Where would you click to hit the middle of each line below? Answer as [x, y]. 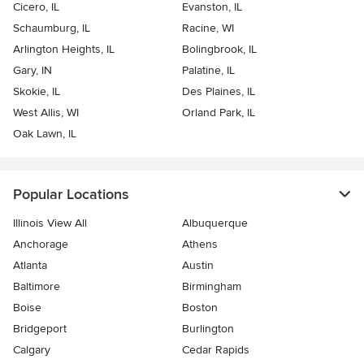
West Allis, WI [46, 112]
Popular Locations [71, 194]
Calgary [32, 349]
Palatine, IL [208, 70]
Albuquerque [215, 223]
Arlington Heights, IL [64, 49]
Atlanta [30, 265]
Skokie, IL [37, 91]
